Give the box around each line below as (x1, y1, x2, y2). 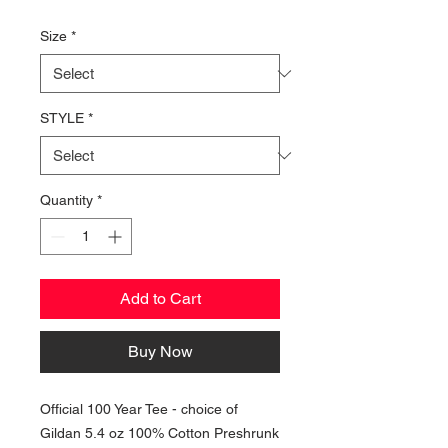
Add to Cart (119, 289, 201, 308)
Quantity (40, 192, 93, 208)
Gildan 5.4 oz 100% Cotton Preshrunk (40, 425, 279, 441)
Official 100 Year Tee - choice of (40, 401, 238, 417)
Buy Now (127, 342, 193, 361)
